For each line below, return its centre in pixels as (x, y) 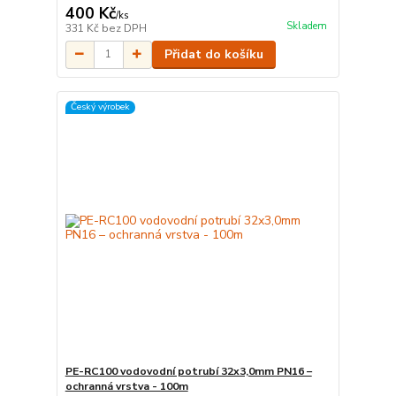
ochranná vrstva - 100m (126, 387)
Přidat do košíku (213, 54)
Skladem (306, 26)
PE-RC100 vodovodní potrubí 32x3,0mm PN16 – (188, 372)
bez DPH (124, 28)
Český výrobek (100, 107)
